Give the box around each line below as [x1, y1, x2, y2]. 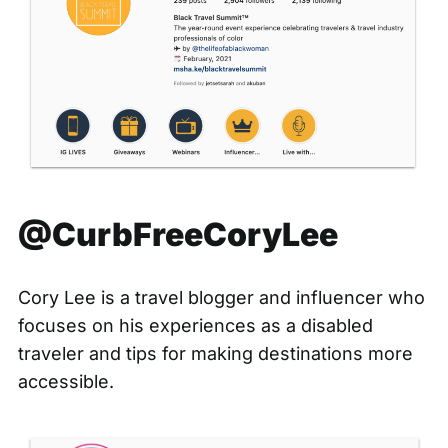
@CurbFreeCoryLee [17, 215, 338, 255]
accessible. [17, 371, 119, 393]
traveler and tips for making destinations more [17, 343, 413, 365]
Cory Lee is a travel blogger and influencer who [17, 287, 425, 309]
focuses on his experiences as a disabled [17, 315, 373, 337]
